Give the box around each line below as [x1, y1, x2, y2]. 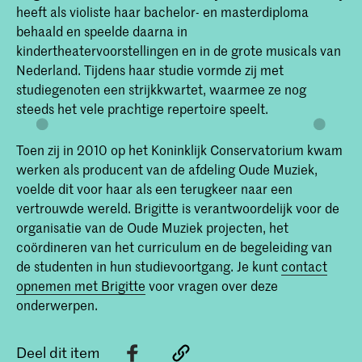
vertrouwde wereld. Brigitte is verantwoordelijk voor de [16, 198, 339, 217]
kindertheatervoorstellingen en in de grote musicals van [16, 41, 341, 60]
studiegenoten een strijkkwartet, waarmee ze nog [16, 80, 306, 99]
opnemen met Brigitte [16, 276, 145, 294]
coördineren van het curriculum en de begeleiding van [16, 237, 332, 255]
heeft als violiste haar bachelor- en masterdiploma [16, 2, 309, 21]
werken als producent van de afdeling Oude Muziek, [16, 159, 318, 178]
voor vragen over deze [145, 276, 278, 294]
